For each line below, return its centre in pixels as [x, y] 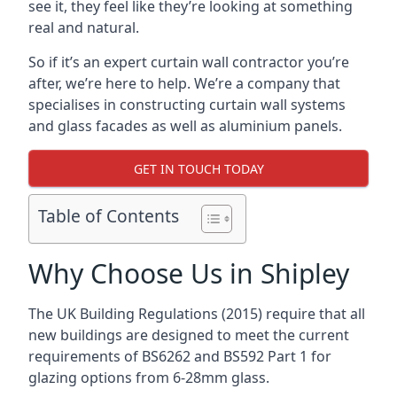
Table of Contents [109, 216]
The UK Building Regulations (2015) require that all [197, 314]
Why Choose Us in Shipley [189, 273]
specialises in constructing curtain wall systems [187, 105]
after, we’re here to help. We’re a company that [184, 83]
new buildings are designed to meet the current [189, 335]
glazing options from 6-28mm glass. [149, 378]
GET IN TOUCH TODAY [198, 168]
